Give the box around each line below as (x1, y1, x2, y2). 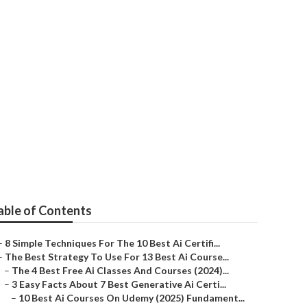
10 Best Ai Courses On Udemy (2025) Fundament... (19, 292, 245, 304)
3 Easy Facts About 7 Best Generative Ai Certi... (12, 278, 226, 290)
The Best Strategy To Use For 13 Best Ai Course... (5, 251, 229, 262)
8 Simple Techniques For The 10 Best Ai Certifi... (5, 237, 220, 249)
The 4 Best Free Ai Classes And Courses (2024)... (12, 265, 229, 276)
